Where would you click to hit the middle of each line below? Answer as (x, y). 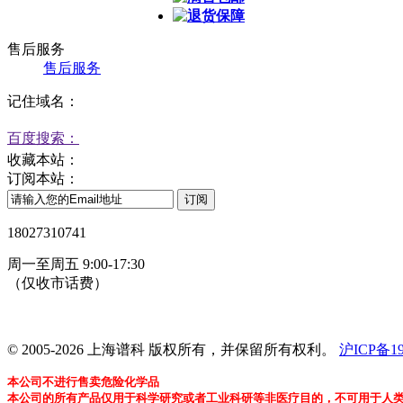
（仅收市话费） (58, 282)
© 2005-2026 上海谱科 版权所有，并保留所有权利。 (173, 349)
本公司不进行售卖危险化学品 (83, 381)
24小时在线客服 (58, 316)
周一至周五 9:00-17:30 (76, 264)
